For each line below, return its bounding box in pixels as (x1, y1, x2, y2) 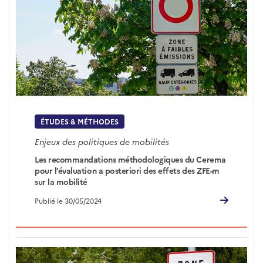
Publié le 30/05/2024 (35, 195, 102, 205)
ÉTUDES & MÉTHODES (41, 116, 119, 127)
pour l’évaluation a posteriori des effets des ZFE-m (35, 164, 220, 176)
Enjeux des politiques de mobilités (35, 135, 170, 147)
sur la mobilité (35, 176, 87, 187)
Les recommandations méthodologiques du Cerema (35, 153, 226, 164)
